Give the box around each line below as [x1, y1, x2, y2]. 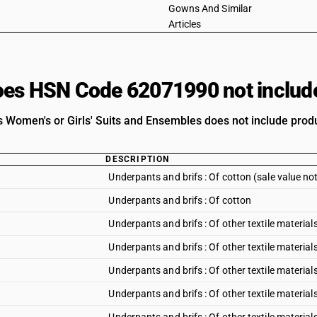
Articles [168, 18, 202, 30]
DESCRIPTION [105, 154, 170, 164]
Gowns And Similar [168, 3, 253, 14]
